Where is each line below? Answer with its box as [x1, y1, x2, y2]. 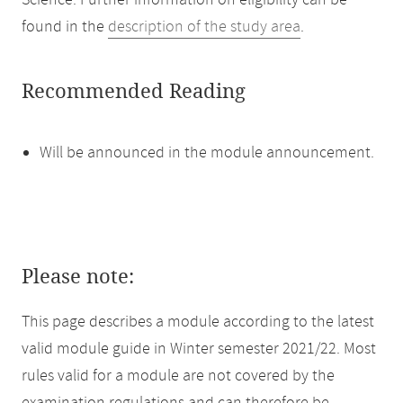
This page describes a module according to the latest [22, 311, 374, 333]
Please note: [22, 265, 134, 289]
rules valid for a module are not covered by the [22, 365, 335, 387]
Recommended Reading [22, 80, 246, 103]
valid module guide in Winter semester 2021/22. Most [22, 338, 376, 360]
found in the [22, 16, 108, 38]
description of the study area [108, 16, 300, 38]
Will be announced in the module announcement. [40, 142, 374, 164]
